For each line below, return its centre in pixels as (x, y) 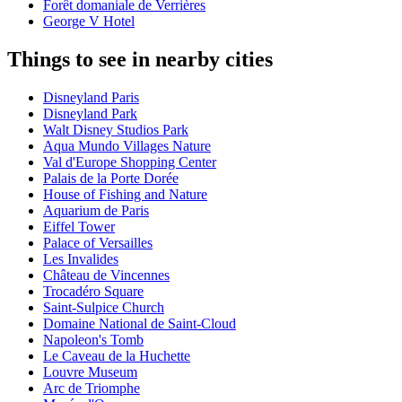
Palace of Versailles (98, 243)
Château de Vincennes (106, 275)
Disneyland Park (90, 114)
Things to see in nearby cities (140, 60)
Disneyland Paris (91, 98)
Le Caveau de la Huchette (117, 356)
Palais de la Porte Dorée (111, 179)
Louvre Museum (90, 372)
